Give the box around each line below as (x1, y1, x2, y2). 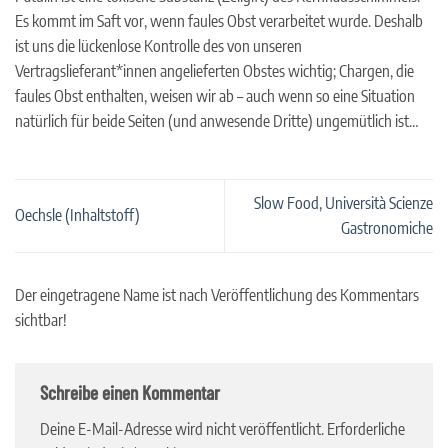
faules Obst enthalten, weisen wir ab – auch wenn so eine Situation (15, 85, 415, 106)
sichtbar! (15, 309, 67, 330)
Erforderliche (327, 419, 405, 440)
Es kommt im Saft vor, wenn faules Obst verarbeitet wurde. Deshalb (15, 10, 423, 31)
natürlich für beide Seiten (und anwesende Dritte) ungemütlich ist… (15, 110, 418, 131)
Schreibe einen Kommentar (40, 380, 224, 404)
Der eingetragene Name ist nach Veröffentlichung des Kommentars (15, 284, 419, 305)
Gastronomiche (341, 217, 433, 238)
